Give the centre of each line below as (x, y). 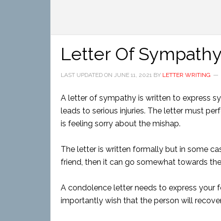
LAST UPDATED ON (87, 75)
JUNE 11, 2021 (133, 75)
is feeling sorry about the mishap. (121, 124)
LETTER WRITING (186, 75)
